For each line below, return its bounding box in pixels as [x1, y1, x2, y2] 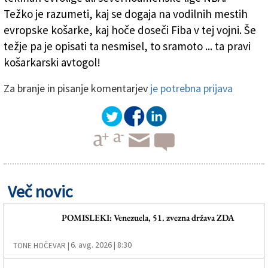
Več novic [8, 181, 72, 203]
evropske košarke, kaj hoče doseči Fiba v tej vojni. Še [4, 23, 256, 38]
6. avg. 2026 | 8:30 [71, 239, 132, 251]
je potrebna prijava [150, 81, 233, 96]
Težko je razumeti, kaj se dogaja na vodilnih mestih [4, 7, 248, 22]
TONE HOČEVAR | [13, 240, 69, 251]
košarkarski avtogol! [4, 55, 100, 70]
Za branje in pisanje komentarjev [4, 81, 150, 96]
